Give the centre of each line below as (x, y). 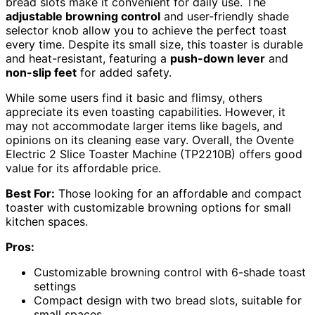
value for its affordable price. (83, 168)
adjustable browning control (83, 16)
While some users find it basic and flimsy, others (134, 97)
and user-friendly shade (225, 16)
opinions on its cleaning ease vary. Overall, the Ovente (150, 140)
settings (55, 286)
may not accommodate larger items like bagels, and (144, 126)
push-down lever (218, 58)
